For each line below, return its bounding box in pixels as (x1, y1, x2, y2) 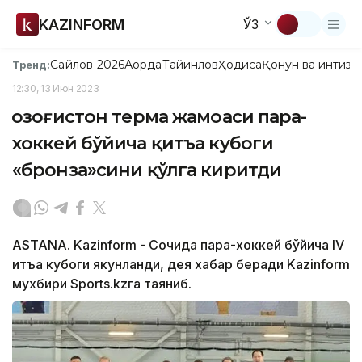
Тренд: (12, 57, 51, 71)
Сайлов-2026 (50, 57, 125, 72)
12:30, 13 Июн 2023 (12, 82, 99, 95)
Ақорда (124, 57, 162, 72)
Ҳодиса (218, 57, 263, 72)
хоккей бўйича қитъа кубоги (12, 133, 274, 154)
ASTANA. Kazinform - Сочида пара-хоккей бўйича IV (12, 237, 344, 253)
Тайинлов (162, 57, 219, 72)
